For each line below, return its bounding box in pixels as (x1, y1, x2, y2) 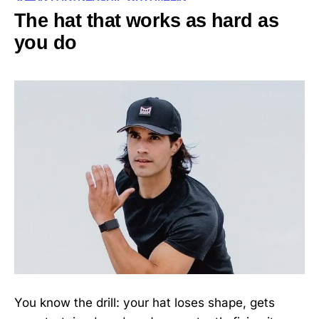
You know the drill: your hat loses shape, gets (14, 295, 275, 310)
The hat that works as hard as (14, 9, 279, 32)
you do (14, 31, 77, 54)
